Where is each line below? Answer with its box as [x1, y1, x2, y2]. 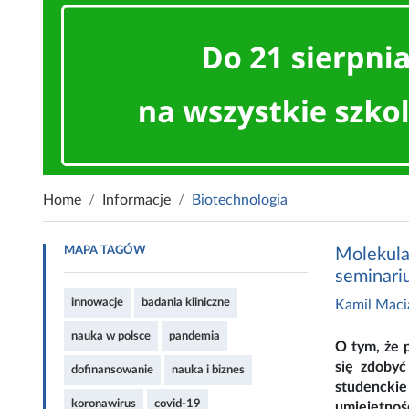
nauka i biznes [172, 364, 245, 375]
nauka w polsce [71, 330, 151, 341]
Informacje [102, 193, 171, 207]
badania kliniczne [142, 297, 230, 308]
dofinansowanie [71, 364, 153, 375]
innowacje [71, 297, 123, 308]
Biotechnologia [192, 193, 288, 207]
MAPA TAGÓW [64, 245, 146, 256]
